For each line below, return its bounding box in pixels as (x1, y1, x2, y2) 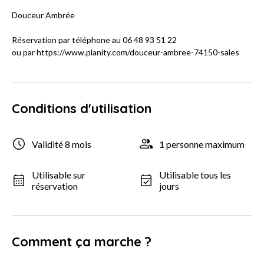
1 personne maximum (159, 138, 245, 150)
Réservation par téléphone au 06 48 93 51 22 (12, 35, 177, 45)
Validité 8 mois (32, 138, 91, 150)
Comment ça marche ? (12, 233, 151, 250)
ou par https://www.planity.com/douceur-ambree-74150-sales (12, 47, 239, 58)
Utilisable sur (32, 169, 85, 181)
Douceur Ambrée (12, 10, 75, 21)
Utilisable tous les (159, 169, 231, 181)
